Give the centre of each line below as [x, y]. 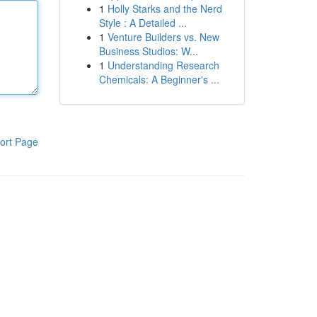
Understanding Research [163, 65]
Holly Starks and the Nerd [165, 8]
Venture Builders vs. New [163, 37]
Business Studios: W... [148, 51]
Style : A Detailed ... [143, 23]
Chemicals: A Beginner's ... [159, 79]
